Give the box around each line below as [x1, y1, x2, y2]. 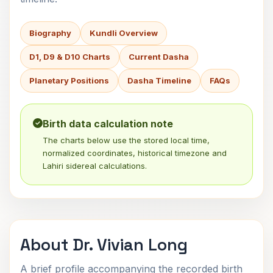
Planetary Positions [29, 76, 109, 85]
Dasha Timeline [127, 76, 191, 85]
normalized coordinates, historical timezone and [43, 148, 227, 158]
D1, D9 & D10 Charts [29, 52, 110, 62]
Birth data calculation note [43, 118, 173, 130]
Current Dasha [129, 52, 189, 62]
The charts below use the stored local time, [43, 135, 210, 145]
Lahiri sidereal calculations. [43, 161, 147, 171]
